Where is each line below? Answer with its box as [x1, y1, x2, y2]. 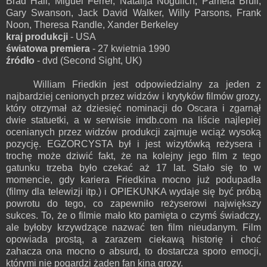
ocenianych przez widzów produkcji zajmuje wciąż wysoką [6, 126, 261, 137]
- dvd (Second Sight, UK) [35, 55, 142, 66]
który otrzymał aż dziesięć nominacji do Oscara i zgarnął [6, 103, 261, 113]
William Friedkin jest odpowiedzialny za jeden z [6, 79, 261, 89]
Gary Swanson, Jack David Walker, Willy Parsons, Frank [6, 7, 261, 18]
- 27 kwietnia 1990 [90, 43, 170, 54]
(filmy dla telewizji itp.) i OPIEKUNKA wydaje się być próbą [6, 186, 261, 197]
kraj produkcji [6, 31, 68, 42]
